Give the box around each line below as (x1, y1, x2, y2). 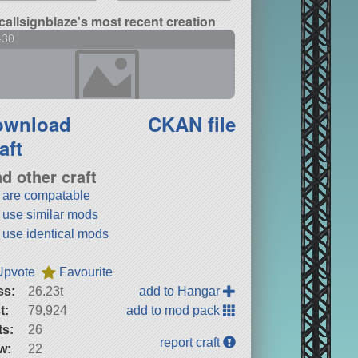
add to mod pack (126, 303, 224, 317)
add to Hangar (139, 284, 224, 298)
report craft (160, 335, 224, 349)
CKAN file (148, 109, 237, 137)
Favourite (59, 265, 113, 279)
